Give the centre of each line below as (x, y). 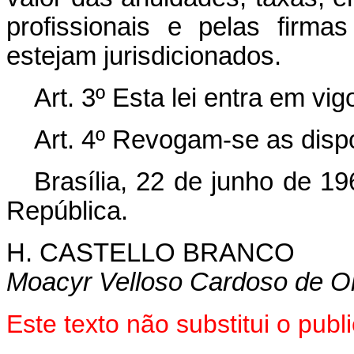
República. (67, 211)
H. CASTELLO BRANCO (151, 253)
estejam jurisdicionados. (144, 56)
